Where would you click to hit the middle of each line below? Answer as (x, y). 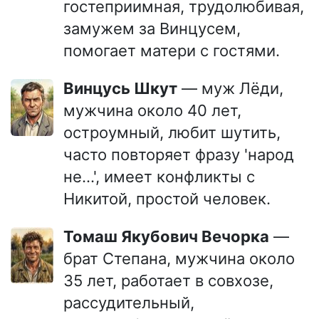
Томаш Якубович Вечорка (171, 236)
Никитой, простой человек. (167, 199)
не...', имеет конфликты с (159, 177)
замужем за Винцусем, (152, 28)
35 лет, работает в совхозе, (168, 281)
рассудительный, (129, 303)
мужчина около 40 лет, (152, 110)
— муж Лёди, (230, 88)
